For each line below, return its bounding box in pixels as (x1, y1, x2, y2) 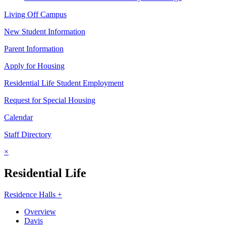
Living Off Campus (4, 10, 67, 19)
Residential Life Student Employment (4, 79, 124, 88)
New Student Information (4, 27, 85, 36)
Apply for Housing (4, 62, 65, 71)
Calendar (4, 113, 33, 122)
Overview (24, 207, 56, 216)
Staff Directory (4, 130, 51, 139)
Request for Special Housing (4, 96, 95, 105)
